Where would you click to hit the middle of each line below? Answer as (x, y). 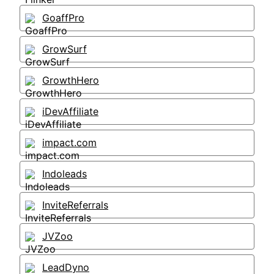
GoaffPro (63, 18)
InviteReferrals (75, 205)
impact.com (69, 143)
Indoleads (65, 174)
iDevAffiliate (70, 111)
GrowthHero (71, 80)
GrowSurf (65, 49)
